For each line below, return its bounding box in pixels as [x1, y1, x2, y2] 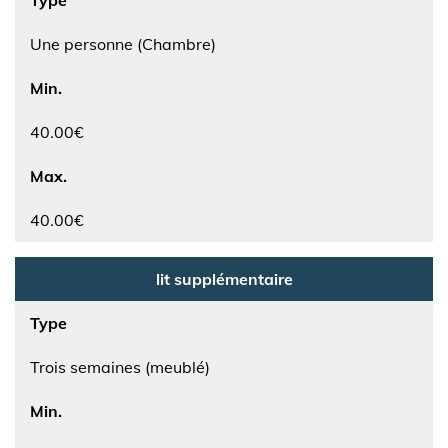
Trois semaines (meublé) [30, 357, 210, 377]
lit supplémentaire [155, 269, 293, 289]
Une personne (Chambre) [30, 34, 216, 54]
